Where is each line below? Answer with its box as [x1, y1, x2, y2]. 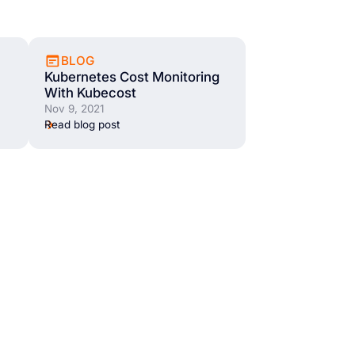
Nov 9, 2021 [44, 102, 105, 116]
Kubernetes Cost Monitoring [44, 69, 220, 86]
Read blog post [44, 118, 120, 132]
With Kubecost [44, 85, 137, 101]
